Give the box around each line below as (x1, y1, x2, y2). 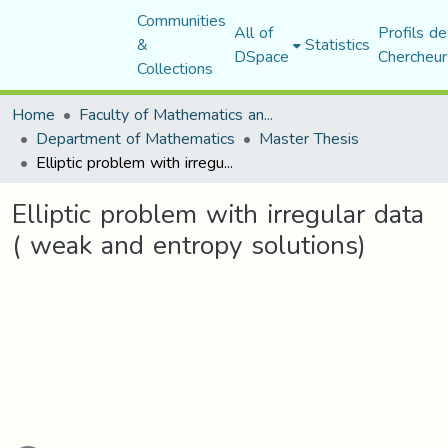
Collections (136, 53, 213, 84)
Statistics (304, 29, 370, 60)
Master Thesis (259, 123, 359, 154)
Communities (136, 5, 226, 36)
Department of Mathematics (36, 123, 235, 154)
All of (233, 17, 273, 48)
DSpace (233, 41, 289, 72)
